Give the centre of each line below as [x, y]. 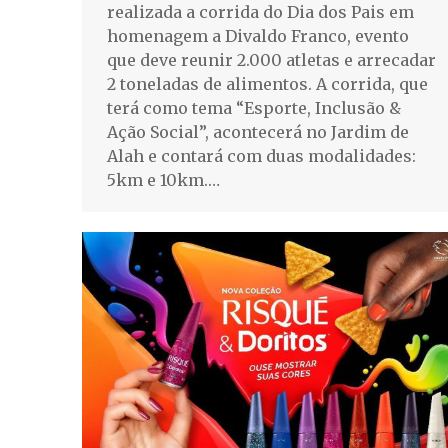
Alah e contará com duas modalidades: [261, 156]
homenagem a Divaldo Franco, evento [258, 36]
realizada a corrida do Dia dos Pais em [260, 12]
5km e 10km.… [163, 180]
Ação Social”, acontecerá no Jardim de [258, 132]
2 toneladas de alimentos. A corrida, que [267, 84]
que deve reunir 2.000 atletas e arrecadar [271, 60]
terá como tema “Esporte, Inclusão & [254, 108]
